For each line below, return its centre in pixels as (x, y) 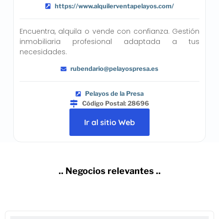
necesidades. (43, 52)
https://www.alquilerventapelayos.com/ (115, 6)
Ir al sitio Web (109, 122)
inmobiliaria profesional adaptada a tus (109, 41)
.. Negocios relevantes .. (109, 171)
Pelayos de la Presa (115, 93)
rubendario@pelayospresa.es (115, 68)
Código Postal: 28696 (116, 103)
